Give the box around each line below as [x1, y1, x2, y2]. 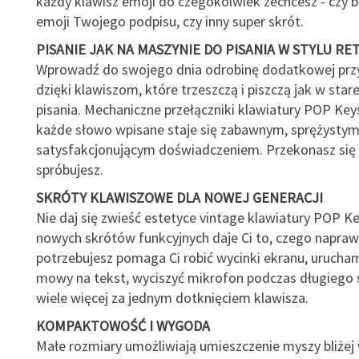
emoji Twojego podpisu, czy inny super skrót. [35, 12, 304, 30]
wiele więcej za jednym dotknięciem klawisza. [35, 288, 309, 307]
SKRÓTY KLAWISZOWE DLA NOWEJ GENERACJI [35, 188, 323, 207]
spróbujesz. [35, 160, 103, 179]
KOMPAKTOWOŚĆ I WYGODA [35, 317, 210, 335]
